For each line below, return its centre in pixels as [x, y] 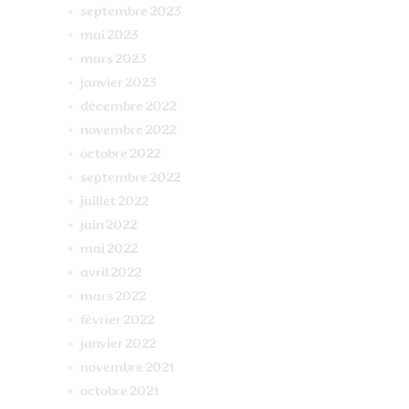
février [102, 321]
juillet [99, 202]
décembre [113, 107]
